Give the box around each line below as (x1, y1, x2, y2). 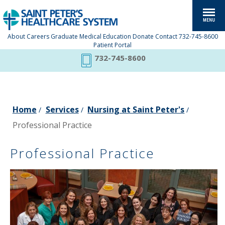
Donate (132, 32, 154, 41)
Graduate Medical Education (50, 32, 131, 41)
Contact (155, 32, 177, 41)
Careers (26, 32, 49, 41)
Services (45, 104, 79, 115)
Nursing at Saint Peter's (87, 104, 185, 115)
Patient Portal (93, 41, 132, 49)
